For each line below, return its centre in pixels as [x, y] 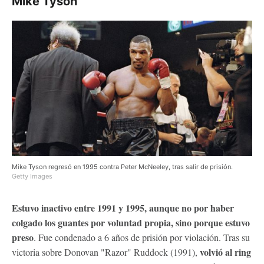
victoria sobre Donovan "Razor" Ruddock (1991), [106, 252]
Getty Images [32, 176]
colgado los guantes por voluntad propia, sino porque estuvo [131, 222]
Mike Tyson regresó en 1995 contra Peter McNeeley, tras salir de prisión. [123, 166]
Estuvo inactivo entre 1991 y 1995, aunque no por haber [123, 207]
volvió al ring [225, 252]
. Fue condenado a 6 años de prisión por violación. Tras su [142, 237]
